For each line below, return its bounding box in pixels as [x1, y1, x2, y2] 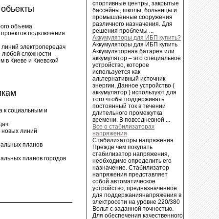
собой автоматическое [92, 177, 156, 185]
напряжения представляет [92, 171, 168, 178]
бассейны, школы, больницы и [92, 6, 177, 14]
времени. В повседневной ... [92, 116, 171, 123]
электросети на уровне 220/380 [92, 198, 180, 205]
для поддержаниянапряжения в [92, 191, 182, 198]
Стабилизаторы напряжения [92, 136, 174, 144]
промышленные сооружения [92, 13, 173, 21]
